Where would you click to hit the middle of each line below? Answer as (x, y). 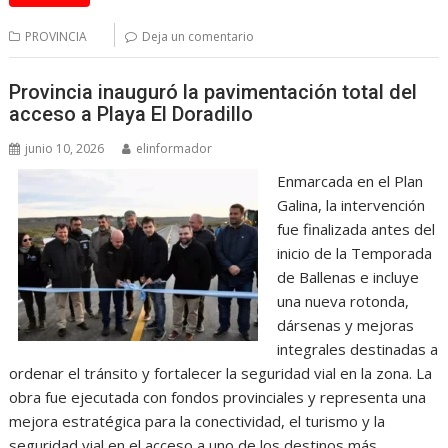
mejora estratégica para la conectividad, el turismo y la (197, 420)
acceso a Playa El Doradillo (131, 113)
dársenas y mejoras (345, 324)
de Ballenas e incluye (347, 276)
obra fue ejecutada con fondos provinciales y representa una (218, 396)
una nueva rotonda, (342, 300)
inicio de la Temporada (354, 252)
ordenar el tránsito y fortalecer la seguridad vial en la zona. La (221, 372)
